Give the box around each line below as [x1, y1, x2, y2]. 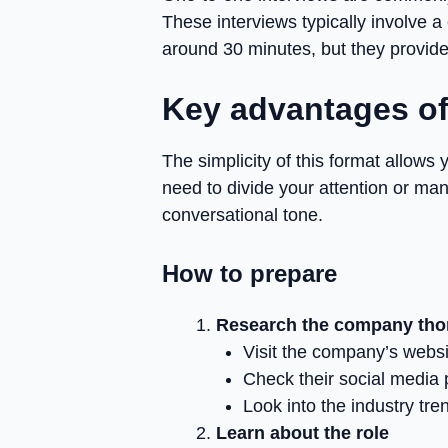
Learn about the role [216, 423, 389, 443]
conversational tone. [162, 205, 323, 225]
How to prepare [162, 260, 337, 287]
